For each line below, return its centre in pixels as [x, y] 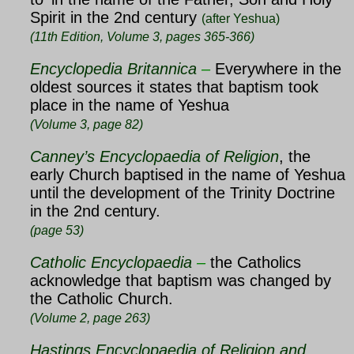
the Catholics [258, 263]
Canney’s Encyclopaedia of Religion [154, 156]
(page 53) [57, 230]
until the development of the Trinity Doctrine [185, 192]
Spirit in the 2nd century [116, 17]
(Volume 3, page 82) [87, 124]
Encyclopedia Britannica [113, 68]
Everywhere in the [278, 68]
